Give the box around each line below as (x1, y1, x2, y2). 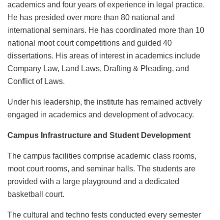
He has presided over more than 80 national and (7, 13, 175, 22)
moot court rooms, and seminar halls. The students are (7, 165, 195, 173)
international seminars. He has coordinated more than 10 (7, 26, 204, 35)
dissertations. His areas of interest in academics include (7, 52, 200, 60)
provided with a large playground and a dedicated (7, 177, 179, 186)
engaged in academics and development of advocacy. (7, 110, 194, 119)
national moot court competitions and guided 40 (7, 39, 172, 48)
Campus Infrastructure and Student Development (7, 131, 191, 140)
